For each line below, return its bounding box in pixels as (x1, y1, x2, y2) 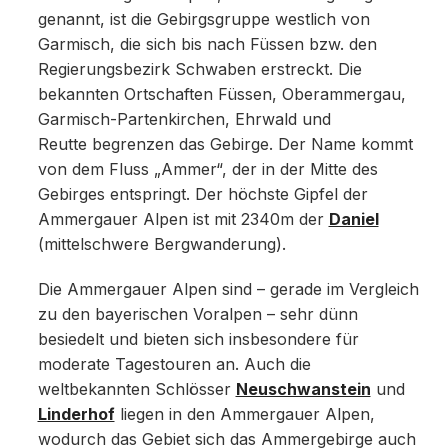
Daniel (328, 210, 379, 230)
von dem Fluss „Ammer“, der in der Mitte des (37, 160, 378, 180)
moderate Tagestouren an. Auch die (37, 355, 311, 375)
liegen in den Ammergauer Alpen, (114, 405, 375, 425)
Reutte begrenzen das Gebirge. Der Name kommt (37, 135, 413, 155)
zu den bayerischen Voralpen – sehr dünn (37, 305, 358, 325)
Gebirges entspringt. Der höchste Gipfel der (37, 185, 368, 205)
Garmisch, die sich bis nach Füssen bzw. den (37, 35, 377, 55)
